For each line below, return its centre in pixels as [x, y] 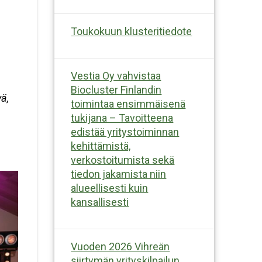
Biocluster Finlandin [116, 89]
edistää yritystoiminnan [125, 132]
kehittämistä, [101, 146]
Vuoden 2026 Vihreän [120, 246]
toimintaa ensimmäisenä [128, 104]
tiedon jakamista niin [119, 174]
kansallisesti [100, 202]
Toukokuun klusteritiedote [132, 31]
